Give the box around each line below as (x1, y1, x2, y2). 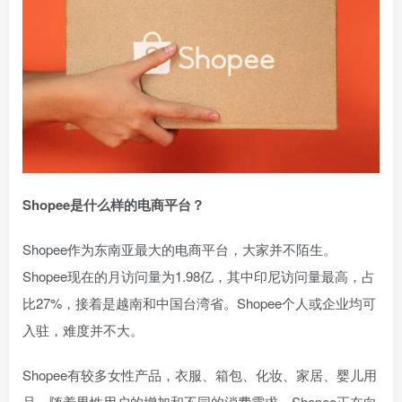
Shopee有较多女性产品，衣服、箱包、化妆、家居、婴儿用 (22, 365, 377, 384)
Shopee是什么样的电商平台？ (22, 195, 205, 214)
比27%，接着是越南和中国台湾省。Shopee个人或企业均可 (22, 293, 376, 312)
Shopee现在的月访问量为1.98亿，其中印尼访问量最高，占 (22, 267, 375, 285)
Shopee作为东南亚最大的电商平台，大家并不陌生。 (22, 240, 336, 258)
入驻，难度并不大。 (22, 320, 144, 339)
